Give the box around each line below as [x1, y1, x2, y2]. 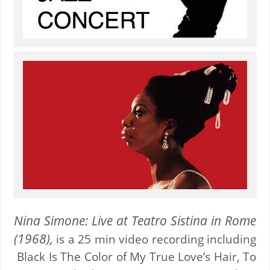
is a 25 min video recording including [52, 231, 257, 246]
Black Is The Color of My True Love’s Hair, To [13, 248, 257, 264]
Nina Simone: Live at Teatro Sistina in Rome [13, 211, 257, 229]
